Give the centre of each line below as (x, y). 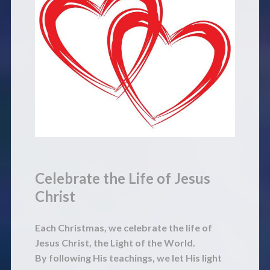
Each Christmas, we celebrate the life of (123, 228)
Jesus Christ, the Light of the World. (115, 243)
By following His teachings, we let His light (128, 258)
